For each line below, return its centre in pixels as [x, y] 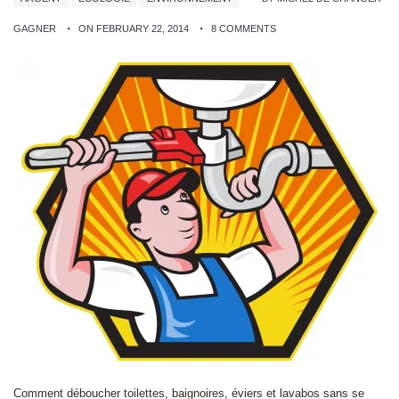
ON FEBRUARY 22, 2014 [134, 28]
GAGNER [35, 28]
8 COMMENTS [244, 28]
